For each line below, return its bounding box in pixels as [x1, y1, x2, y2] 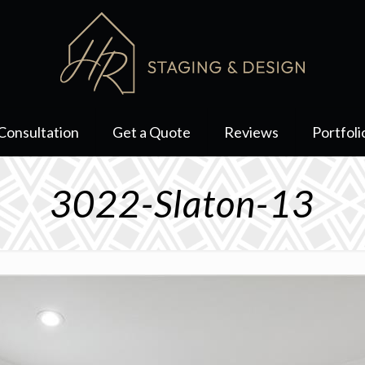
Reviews [224, 123, 279, 141]
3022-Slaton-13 [50, 181, 315, 226]
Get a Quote [112, 123, 191, 141]
